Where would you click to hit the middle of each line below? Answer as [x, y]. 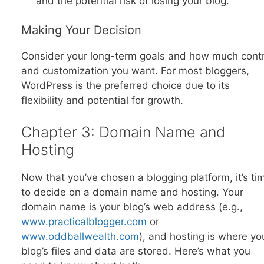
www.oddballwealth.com [80, 236]
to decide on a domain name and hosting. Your [132, 192]
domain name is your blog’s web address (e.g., [132, 207]
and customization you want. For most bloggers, [135, 71]
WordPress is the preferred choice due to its [125, 86]
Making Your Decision [81, 30]
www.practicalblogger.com [84, 221]
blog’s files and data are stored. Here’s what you [136, 251]
